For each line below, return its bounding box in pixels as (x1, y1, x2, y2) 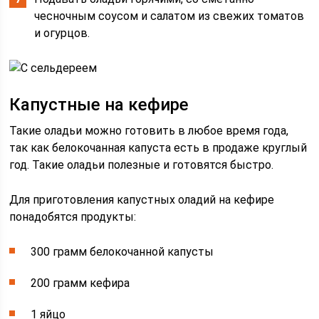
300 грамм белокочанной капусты (31, 245, 214, 259)
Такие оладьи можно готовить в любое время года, (9, 124, 289, 138)
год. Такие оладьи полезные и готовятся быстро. (9, 158, 274, 172)
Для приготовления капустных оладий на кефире (9, 193, 275, 207)
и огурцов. (34, 26, 93, 41)
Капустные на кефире (9, 95, 189, 115)
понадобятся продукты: (9, 210, 137, 224)
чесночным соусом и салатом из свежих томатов (34, 9, 305, 23)
